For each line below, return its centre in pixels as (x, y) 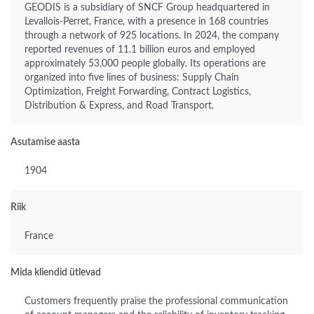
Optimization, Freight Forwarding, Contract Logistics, (138, 92)
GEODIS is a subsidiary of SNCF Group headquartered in (147, 8)
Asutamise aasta (45, 142)
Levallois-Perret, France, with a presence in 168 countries (146, 22)
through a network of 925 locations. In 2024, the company (152, 36)
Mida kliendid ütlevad (56, 273)
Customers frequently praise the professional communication (156, 301)
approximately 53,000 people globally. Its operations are (145, 64)
